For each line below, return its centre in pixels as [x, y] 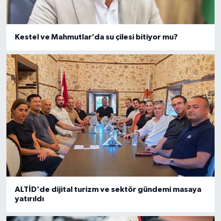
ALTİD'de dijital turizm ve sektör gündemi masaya [108, 189]
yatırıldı [29, 199]
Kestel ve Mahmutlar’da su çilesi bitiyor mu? [96, 37]
